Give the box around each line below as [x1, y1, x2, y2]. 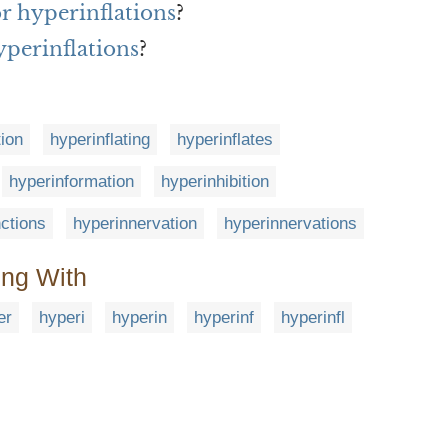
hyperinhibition [161, 172, 269, 192]
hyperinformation [9, 172, 134, 192]
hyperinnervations [224, 214, 357, 234]
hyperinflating [50, 130, 150, 150]
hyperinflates [177, 130, 273, 150]
